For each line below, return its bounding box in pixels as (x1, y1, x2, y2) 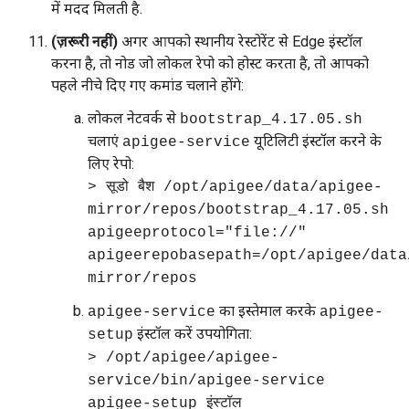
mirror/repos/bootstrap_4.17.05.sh (88, 202, 389, 218)
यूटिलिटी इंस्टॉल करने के (250, 132, 382, 150)
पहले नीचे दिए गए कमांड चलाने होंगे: (51, 77, 244, 94)
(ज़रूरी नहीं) (51, 33, 118, 50)
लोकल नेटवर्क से (88, 110, 180, 127)
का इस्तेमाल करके (215, 302, 320, 320)
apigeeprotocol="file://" (88, 225, 307, 241)
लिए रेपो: (88, 155, 134, 173)
